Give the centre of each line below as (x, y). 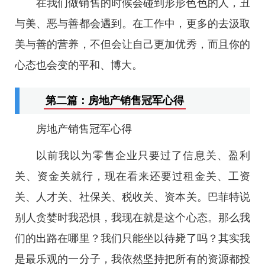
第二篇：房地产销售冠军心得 (115, 101)
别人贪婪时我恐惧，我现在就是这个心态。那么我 (132, 218)
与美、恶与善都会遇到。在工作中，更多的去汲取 (132, 24)
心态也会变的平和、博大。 (79, 65)
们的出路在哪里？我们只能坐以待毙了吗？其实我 (132, 238)
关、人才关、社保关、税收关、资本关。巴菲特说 (132, 197)
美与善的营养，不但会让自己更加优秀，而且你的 (132, 44)
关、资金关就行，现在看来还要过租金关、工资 (132, 176)
